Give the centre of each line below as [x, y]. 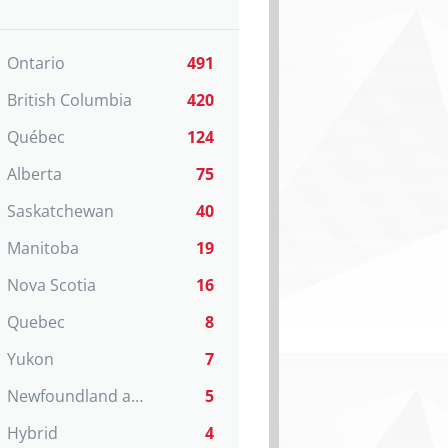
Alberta [34, 174]
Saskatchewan [60, 211]
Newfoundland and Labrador [137, 396]
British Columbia [69, 100]
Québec [36, 137]
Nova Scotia [51, 285]
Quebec [36, 322]
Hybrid [32, 433]
